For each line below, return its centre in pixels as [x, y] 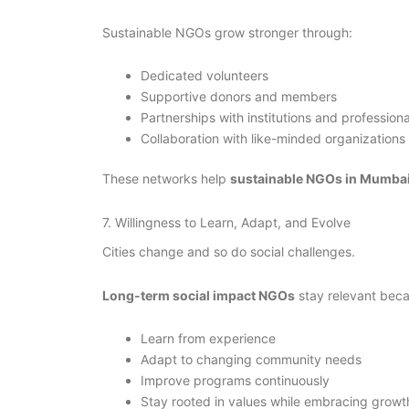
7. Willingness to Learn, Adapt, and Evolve [226, 222]
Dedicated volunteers [204, 76]
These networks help [166, 179]
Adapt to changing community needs [251, 360]
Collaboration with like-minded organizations [273, 139]
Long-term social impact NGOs [199, 295]
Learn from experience [208, 339]
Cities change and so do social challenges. [229, 252]
